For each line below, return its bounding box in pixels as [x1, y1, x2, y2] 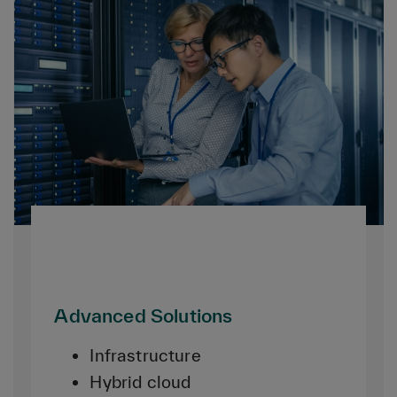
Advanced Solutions [54, 304, 233, 326]
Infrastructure [90, 345, 201, 365]
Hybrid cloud [90, 371, 191, 392]
